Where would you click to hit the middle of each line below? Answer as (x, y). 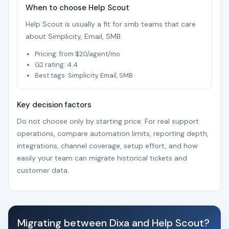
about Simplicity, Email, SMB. (74, 36)
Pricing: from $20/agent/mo (77, 54)
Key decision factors (54, 105)
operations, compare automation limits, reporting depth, (113, 133)
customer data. (43, 170)
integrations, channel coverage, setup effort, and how (107, 146)
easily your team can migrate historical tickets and (102, 158)
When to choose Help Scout (77, 8)
